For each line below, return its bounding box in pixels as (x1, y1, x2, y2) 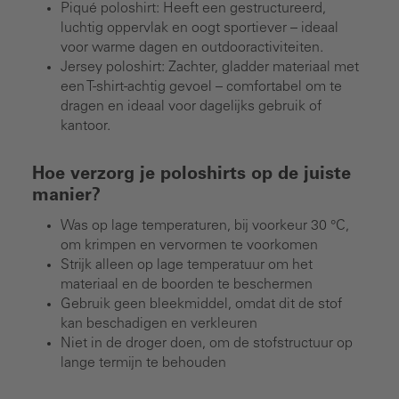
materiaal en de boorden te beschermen (61, 277, 313, 292)
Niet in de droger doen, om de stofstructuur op (61, 336, 353, 351)
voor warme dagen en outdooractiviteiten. (61, 40, 323, 55)
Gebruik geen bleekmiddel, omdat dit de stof (61, 297, 342, 312)
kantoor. (61, 118, 110, 134)
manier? (32, 187, 101, 206)
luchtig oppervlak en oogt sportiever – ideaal (61, 20, 338, 36)
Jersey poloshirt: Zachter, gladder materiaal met (61, 60, 359, 75)
